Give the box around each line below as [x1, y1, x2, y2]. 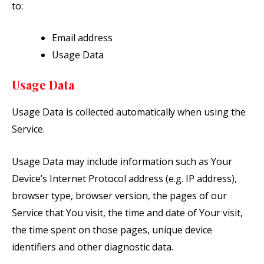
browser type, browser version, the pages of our [12, 189, 227, 202]
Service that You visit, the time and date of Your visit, [12, 206, 243, 219]
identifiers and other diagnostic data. [12, 240, 173, 253]
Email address [52, 31, 113, 45]
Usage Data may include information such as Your [12, 154, 232, 168]
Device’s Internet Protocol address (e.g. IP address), [12, 171, 237, 185]
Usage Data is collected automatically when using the [12, 105, 246, 119]
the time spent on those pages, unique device [12, 223, 212, 236]
